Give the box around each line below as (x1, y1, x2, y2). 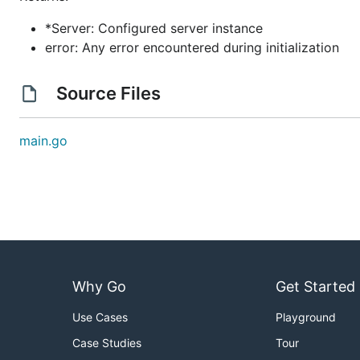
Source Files (51, 83, 165, 104)
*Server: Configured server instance (45, 20, 263, 36)
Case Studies (72, 336, 141, 350)
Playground (276, 310, 336, 325)
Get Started (276, 278, 355, 296)
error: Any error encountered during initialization (45, 39, 339, 55)
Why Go (72, 278, 126, 296)
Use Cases (72, 310, 128, 325)
